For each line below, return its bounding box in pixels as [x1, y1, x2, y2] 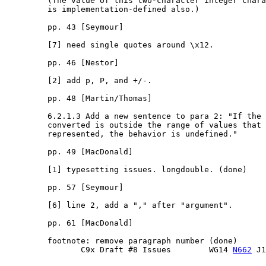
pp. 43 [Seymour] [5, 23, 123, 32]
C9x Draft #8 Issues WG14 [5, 245, 233, 255]
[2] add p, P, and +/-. [5, 76, 152, 85]
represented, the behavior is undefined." [5, 129, 237, 139]
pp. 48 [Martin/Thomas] [5, 94, 152, 103]
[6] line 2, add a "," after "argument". [5, 201, 233, 210]
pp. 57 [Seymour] [5, 183, 123, 192]
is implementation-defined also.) [5, 5, 199, 14]
